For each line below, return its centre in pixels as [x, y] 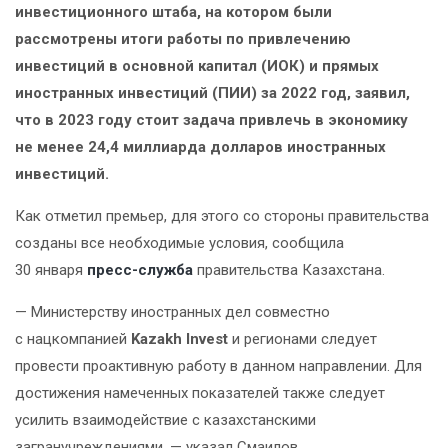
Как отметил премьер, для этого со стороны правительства [222, 216]
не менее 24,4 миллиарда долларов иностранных [200, 147]
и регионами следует [302, 339]
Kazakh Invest [179, 339]
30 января [51, 270]
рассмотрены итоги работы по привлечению [183, 39]
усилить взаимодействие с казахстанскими [165, 420]
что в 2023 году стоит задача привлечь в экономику [211, 120]
